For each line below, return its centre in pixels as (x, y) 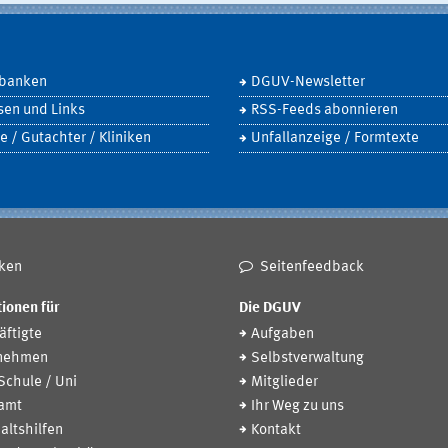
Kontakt (276, 431)
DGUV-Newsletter (308, 82)
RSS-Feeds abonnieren (324, 110)
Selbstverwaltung (307, 359)
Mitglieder (284, 383)
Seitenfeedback (311, 267)
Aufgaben (282, 335)
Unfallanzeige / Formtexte (335, 138)
